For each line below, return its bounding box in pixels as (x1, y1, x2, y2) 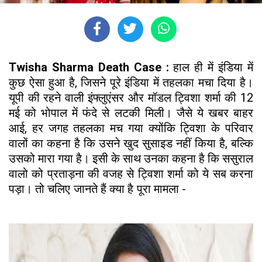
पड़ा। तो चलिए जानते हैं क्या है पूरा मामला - (9, 182, 253, 196)
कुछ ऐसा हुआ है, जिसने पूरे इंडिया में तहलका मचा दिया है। (9, 75, 253, 90)
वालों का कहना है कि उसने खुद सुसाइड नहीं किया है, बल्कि (9, 136, 253, 151)
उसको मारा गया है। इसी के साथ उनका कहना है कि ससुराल (9, 151, 253, 166)
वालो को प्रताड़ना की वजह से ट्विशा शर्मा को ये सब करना (9, 167, 253, 181)
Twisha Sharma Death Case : (9, 60, 174, 75)
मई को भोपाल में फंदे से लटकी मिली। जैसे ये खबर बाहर (9, 106, 253, 120)
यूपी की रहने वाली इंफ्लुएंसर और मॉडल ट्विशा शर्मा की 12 (9, 91, 253, 105)
